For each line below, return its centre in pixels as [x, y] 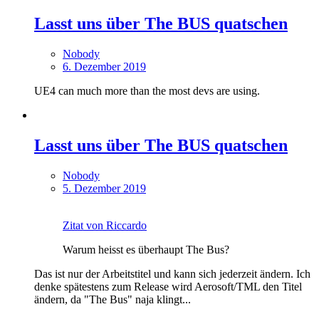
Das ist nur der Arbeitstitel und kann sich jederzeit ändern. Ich [172, 273]
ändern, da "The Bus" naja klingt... [113, 299]
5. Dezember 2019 [104, 188]
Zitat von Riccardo [105, 225]
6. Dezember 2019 [104, 66]
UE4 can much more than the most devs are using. [147, 90]
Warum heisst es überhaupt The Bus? [146, 249]
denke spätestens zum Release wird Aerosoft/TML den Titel [168, 286]
